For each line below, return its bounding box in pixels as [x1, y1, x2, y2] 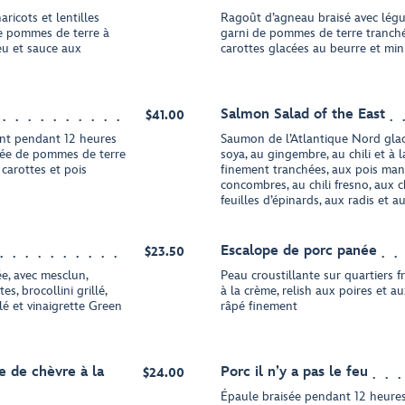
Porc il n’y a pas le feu [221, 363, 368, 381]
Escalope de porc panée [221, 242, 377, 259]
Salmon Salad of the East [221, 106, 385, 123]
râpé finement [221, 298, 297, 314]
